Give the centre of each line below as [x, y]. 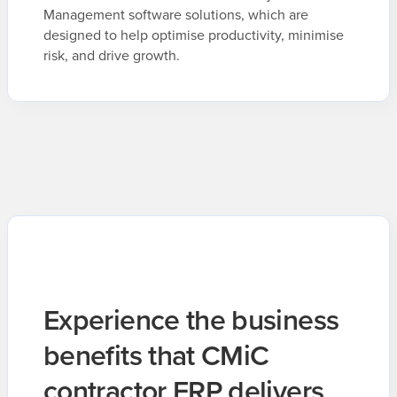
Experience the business [191, 319]
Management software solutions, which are [176, 15]
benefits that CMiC [156, 354]
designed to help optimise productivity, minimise [194, 35]
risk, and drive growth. [112, 55]
